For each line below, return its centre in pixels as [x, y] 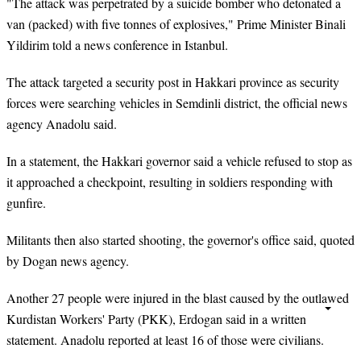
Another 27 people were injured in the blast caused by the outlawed [178, 298]
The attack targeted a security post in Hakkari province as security [173, 81]
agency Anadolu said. [62, 123]
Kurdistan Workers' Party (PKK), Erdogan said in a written [156, 319]
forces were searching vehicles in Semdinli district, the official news [177, 102]
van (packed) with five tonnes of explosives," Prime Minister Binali [176, 23]
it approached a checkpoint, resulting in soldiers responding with [170, 181]
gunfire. [28, 202]
